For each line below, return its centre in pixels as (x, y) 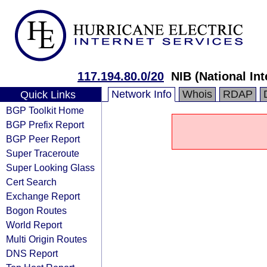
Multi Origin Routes (46, 239)
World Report (34, 225)
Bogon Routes (36, 210)
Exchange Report (43, 196)
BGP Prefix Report (45, 125)
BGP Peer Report (43, 139)
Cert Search (31, 182)
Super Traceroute (43, 153)
